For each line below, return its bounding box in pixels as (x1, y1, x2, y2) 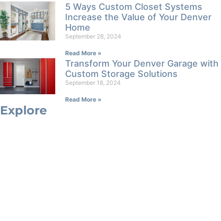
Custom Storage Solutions (65, 69, 178, 79)
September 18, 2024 (65, 79, 121, 87)
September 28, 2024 (65, 33, 121, 40)
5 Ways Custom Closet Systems (65, 1, 202, 12)
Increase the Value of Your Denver (65, 12, 212, 23)
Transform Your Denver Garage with (65, 58, 219, 69)
